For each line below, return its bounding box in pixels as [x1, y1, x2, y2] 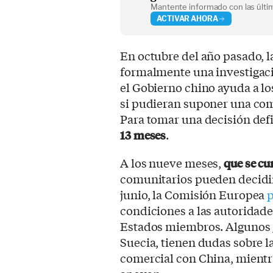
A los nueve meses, [120, 155, 224, 171]
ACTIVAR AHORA [157, 13, 218, 23]
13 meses [120, 127, 166, 143]
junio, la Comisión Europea [120, 186, 268, 203]
